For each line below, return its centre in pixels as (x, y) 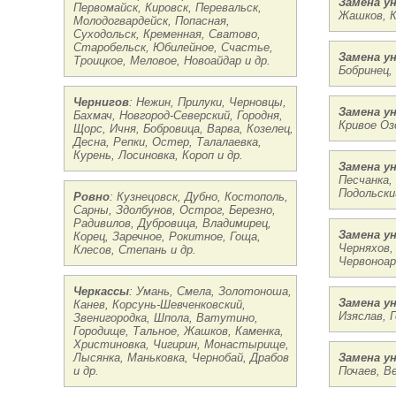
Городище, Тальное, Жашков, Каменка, (179, 331)
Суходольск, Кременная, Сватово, (167, 34)
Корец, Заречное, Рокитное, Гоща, (167, 236)
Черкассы (101, 291)
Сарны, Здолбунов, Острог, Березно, (175, 210)
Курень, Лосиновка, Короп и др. (158, 155)
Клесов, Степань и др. (135, 250)
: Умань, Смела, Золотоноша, (210, 291)
